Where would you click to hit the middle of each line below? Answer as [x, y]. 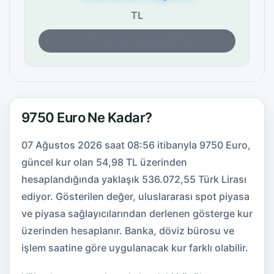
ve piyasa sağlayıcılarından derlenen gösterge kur [137, 213]
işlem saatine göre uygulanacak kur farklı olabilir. [135, 248]
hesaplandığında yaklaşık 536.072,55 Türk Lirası [134, 179]
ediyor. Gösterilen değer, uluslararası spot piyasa [135, 196]
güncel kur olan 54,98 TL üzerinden [104, 162]
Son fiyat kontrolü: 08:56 [142, 41]
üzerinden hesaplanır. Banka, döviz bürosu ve [128, 231]
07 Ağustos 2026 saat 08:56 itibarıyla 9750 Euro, [136, 145]
